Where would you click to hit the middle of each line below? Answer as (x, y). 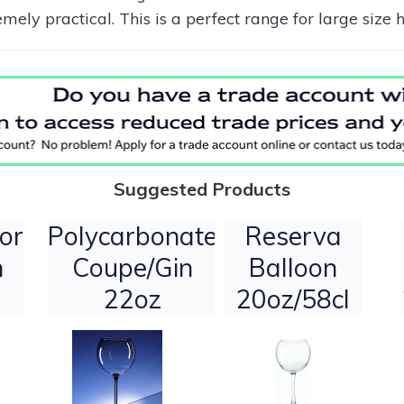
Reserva (293, 236)
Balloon (293, 268)
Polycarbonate (132, 236)
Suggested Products (202, 189)
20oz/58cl (293, 299)
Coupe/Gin (132, 268)
